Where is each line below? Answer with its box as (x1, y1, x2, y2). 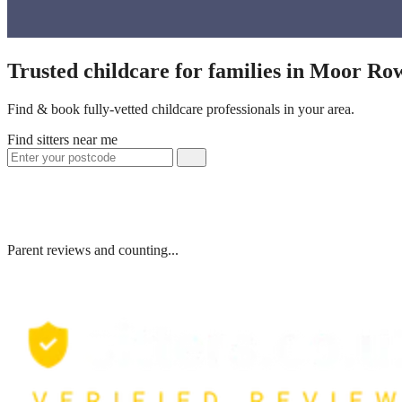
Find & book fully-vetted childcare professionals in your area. (7, 100, 354, 117)
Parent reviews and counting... (7, 241, 179, 258)
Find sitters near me (7, 131, 118, 147)
